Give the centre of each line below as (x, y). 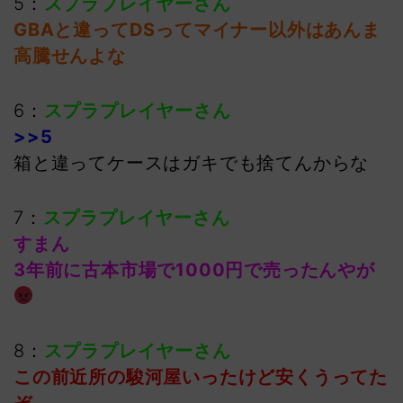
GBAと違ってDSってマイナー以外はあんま (197, 30)
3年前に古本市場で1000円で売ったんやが (194, 270)
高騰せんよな (70, 56)
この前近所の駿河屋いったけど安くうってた (201, 377)
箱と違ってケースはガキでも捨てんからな (192, 163)
